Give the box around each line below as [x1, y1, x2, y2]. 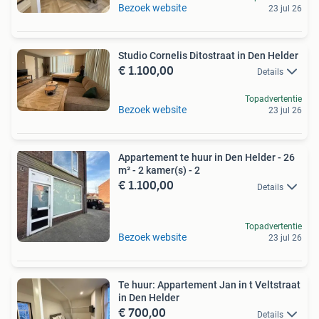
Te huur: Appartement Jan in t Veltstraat [118, 279, 300, 291]
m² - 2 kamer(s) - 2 [118, 164, 200, 177]
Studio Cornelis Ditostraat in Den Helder [118, 50, 298, 61]
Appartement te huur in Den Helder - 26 [118, 152, 295, 164]
